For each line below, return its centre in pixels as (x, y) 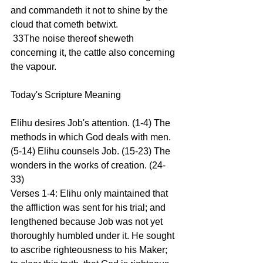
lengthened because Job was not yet (88, 222)
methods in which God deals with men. (92, 137)
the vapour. (33, 67)
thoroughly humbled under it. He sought (94, 236)
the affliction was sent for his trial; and (89, 208)
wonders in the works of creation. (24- (88, 165)
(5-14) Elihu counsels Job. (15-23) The (92, 151)
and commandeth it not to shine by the (90, 10)
